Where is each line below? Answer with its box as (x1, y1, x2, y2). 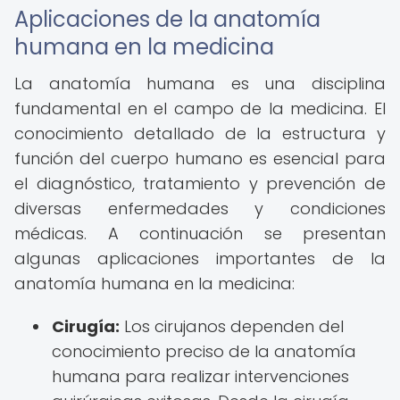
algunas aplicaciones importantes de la (14, 247, 386, 270)
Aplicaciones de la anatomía (14, 4, 321, 34)
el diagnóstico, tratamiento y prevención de (14, 172, 386, 195)
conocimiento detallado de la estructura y (14, 122, 386, 145)
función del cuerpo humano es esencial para (14, 147, 386, 170)
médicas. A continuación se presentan (14, 222, 386, 245)
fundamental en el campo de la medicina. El (14, 97, 386, 120)
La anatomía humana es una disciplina (14, 72, 386, 95)
